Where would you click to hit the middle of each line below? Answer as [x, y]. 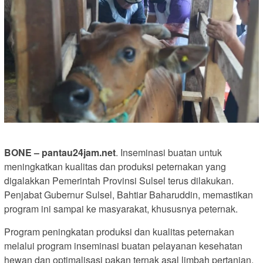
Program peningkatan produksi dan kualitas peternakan [119, 232]
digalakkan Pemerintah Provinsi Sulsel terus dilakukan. [119, 181]
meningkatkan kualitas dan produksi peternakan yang [115, 167]
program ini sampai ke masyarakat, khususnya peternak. [121, 209]
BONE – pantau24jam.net [60, 153]
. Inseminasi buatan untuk [169, 153]
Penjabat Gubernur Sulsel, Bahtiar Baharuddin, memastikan [129, 195]
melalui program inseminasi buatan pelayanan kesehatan [123, 246]
